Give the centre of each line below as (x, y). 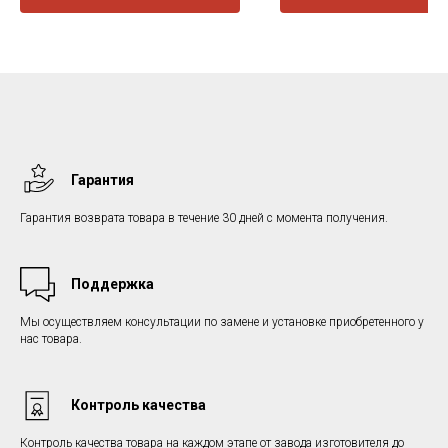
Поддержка (112, 284)
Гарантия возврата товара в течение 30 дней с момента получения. (204, 218)
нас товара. (51, 339)
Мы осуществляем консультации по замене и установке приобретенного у (222, 322)
